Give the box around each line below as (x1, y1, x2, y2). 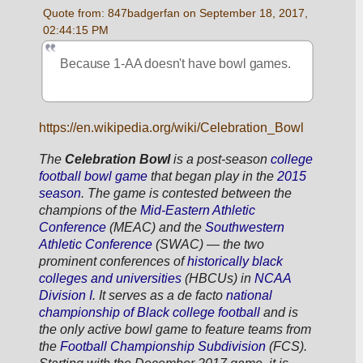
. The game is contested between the (81, 186, 293, 201)
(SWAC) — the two (152, 237, 265, 252)
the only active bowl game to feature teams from (39, 322, 312, 337)
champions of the (39, 203, 141, 218)
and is (260, 305, 299, 320)
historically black (187, 254, 284, 269)
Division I (39, 288, 93, 303)
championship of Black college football (39, 305, 261, 320)
